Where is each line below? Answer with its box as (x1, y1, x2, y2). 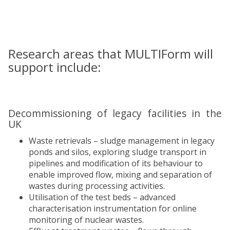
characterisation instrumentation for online (29, 203, 197, 214)
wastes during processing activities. (29, 180, 165, 191)
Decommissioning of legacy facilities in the (8, 106, 222, 120)
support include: (8, 59, 101, 75)
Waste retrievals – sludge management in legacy (29, 135, 215, 146)
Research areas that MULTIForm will (8, 45, 213, 62)
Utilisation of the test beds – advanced (29, 191, 176, 203)
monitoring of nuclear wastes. (29, 214, 144, 225)
